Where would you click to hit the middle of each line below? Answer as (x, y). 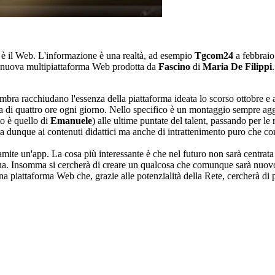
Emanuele (71, 121)
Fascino (174, 67)
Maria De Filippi (237, 67)
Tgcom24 (214, 56)
